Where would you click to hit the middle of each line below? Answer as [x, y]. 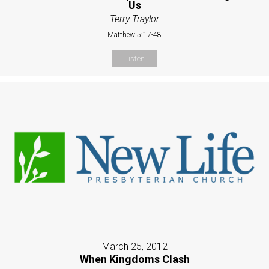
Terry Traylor [134, 19]
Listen [134, 58]
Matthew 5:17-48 [134, 35]
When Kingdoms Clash [134, 259]
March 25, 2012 [134, 246]
